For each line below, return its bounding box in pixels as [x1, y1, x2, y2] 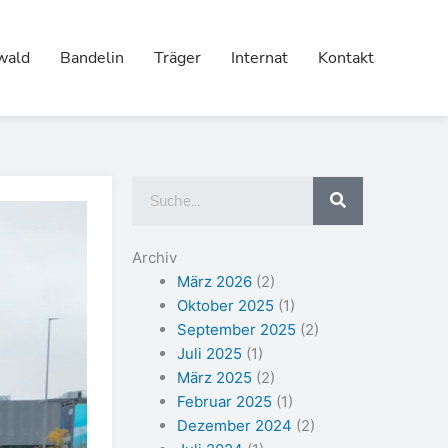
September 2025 [177, 319, 296, 339]
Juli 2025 [177, 343, 242, 363]
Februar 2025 [177, 391, 272, 411]
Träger [154, 46, 201, 69]
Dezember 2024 [177, 415, 292, 435]
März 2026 [177, 271, 252, 291]
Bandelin [60, 46, 124, 69]
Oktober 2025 [177, 295, 274, 315]
